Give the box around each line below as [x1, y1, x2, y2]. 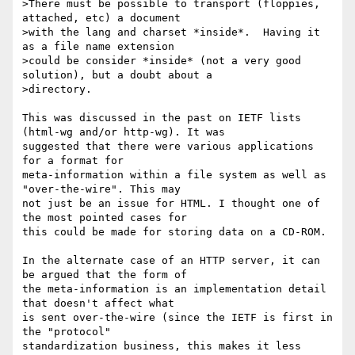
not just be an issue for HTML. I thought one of [22, 197, 320, 210]
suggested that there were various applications [22, 140, 314, 153]
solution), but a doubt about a [22, 69, 212, 82]
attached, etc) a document [22, 12, 181, 25]
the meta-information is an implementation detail [22, 283, 326, 296]
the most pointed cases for [22, 212, 187, 224]
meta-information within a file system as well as [22, 169, 326, 181]
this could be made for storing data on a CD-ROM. [22, 226, 326, 239]
